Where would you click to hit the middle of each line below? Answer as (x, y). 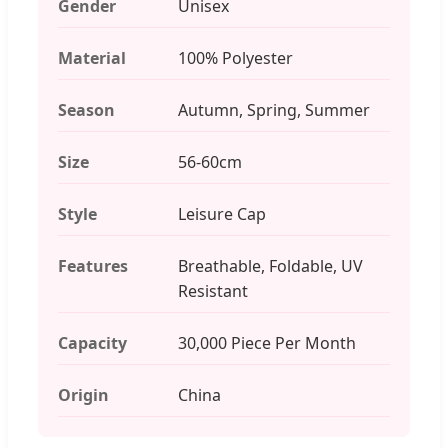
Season (86, 109)
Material (92, 57)
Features (93, 265)
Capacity (92, 342)
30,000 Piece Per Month (267, 342)
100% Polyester (235, 57)
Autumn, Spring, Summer (274, 109)
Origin (83, 394)
